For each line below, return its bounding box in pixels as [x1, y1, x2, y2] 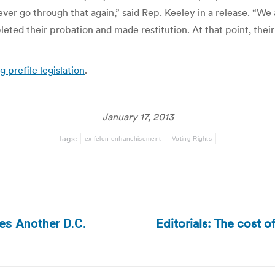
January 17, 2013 [101, 110, 174, 123]
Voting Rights [172, 135, 212, 142]
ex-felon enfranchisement [84, 135, 161, 142]
